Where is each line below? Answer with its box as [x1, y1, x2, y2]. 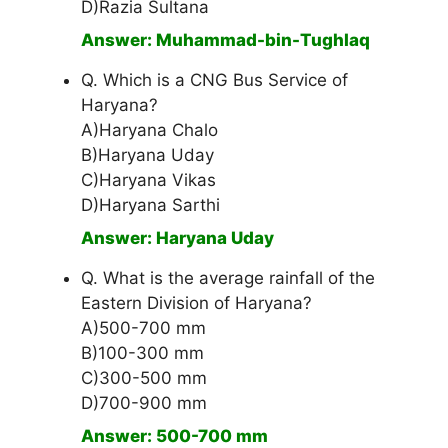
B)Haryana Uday [81, 145, 214, 166]
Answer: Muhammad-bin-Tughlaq [81, 30, 370, 51]
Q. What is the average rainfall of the [81, 268, 375, 289]
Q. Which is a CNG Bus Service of [81, 70, 348, 91]
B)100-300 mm [81, 343, 204, 364]
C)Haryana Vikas [81, 170, 216, 191]
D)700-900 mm [81, 393, 207, 414]
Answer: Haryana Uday [81, 228, 274, 249]
